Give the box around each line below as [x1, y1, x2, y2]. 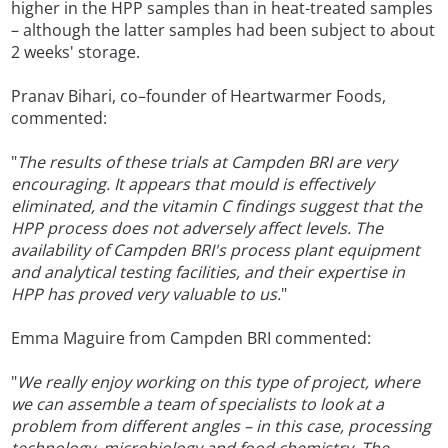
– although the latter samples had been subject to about [11, 19, 436, 42]
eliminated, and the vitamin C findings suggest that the [11, 195, 423, 218]
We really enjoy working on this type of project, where [17, 371, 421, 394]
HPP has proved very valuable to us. [11, 283, 282, 306]
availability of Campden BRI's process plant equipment [11, 239, 421, 262]
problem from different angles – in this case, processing [11, 415, 432, 438]
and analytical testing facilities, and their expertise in [11, 261, 406, 284]
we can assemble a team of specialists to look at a [11, 393, 385, 416]
